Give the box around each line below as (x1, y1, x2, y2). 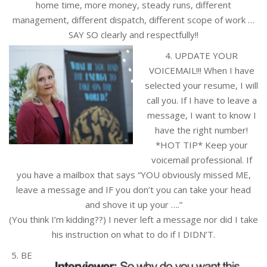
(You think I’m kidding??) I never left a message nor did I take (9, 213, 258, 225)
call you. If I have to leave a (146, 94, 257, 106)
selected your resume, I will (145, 79, 258, 91)
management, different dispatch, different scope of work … (13, 13, 254, 26)
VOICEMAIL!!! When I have (148, 64, 254, 76)
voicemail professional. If (151, 153, 252, 166)
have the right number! (155, 123, 248, 136)
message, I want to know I (147, 108, 256, 121)
